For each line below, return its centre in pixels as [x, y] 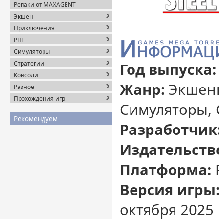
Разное [24, 87]
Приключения [34, 28]
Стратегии [29, 63]
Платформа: [165, 170]
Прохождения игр [39, 99]
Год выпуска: [168, 69]
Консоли [26, 75]
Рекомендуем [36, 119]
